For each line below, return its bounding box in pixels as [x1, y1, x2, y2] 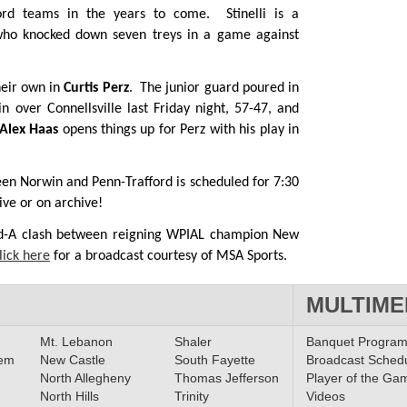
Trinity [174, 389, 209, 404]
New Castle [39, 352, 105, 368]
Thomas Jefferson [174, 371, 279, 386]
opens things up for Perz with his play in [58, 123, 299, 138]
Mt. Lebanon [39, 334, 113, 350]
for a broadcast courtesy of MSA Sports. [50, 249, 287, 264]
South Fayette [174, 352, 255, 368]
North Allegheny [39, 371, 131, 386]
